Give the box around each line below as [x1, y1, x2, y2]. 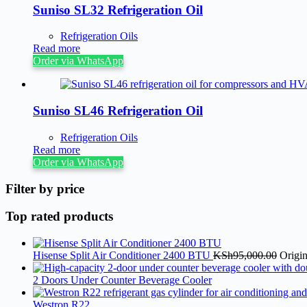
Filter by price [5, 181, 84, 196]
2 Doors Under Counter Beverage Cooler [33, 273, 212, 286]
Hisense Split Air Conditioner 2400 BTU [33, 249, 213, 261]
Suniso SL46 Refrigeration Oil [33, 103, 203, 119]
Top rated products [5, 209, 113, 224]
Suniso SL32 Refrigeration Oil [33, 2, 203, 17]
